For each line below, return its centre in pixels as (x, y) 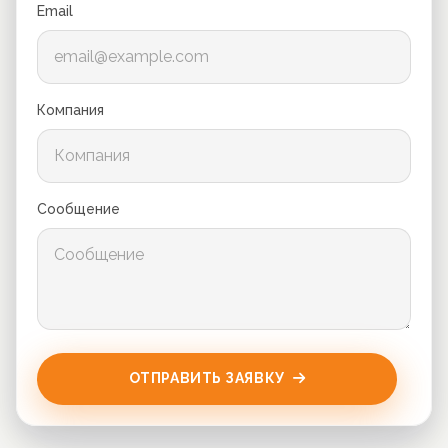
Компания (70, 110)
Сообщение (78, 209)
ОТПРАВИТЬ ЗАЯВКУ (206, 378)
